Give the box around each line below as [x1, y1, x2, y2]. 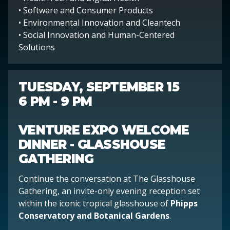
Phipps [170, 197, 198, 209]
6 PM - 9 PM [18, 93, 92, 109]
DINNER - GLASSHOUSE [18, 137, 166, 152]
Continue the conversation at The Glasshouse [18, 172, 195, 184]
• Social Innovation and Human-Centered [18, 29, 175, 41]
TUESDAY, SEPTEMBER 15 [18, 79, 179, 94]
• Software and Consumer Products [18, 4, 153, 16]
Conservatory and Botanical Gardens [18, 209, 169, 221]
